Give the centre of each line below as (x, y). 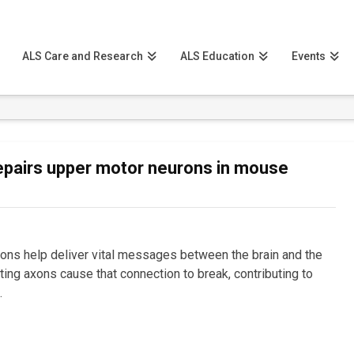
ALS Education (218, 56)
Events (309, 56)
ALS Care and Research (83, 56)
